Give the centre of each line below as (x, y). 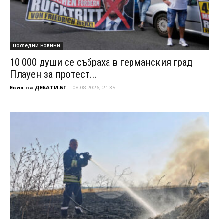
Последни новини (36, 45)
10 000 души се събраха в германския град (101, 62)
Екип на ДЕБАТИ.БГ (38, 87)
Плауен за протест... (54, 74)
